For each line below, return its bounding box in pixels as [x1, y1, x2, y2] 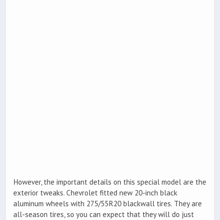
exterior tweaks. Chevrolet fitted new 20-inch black [13, 188, 177, 197]
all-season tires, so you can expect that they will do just [13, 209, 194, 219]
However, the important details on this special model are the [13, 177, 206, 187]
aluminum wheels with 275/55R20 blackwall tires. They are [13, 198, 202, 208]
